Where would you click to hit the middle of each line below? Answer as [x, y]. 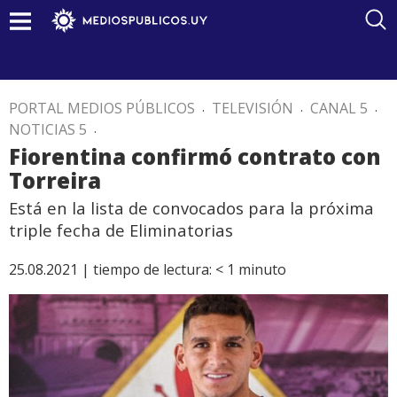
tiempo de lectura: [152, 269]
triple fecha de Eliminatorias [121, 230]
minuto [262, 269]
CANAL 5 [339, 108]
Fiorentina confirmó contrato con [195, 156]
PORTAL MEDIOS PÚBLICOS [102, 108]
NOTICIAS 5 [48, 129]
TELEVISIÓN [253, 108]
